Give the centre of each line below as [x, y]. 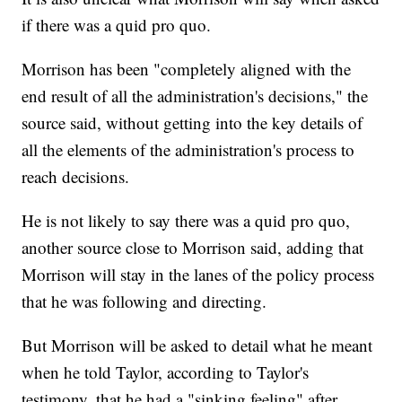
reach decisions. [76, 177]
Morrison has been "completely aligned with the [187, 69]
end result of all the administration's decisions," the [195, 96]
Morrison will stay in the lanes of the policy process [198, 275]
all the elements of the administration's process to [188, 150]
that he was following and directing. [144, 301]
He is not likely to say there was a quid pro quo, [186, 221]
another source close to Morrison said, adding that [193, 248]
